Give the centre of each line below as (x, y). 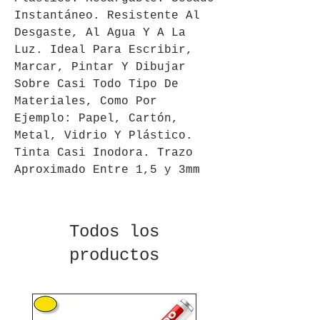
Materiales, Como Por (86, 101)
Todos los (114, 231)
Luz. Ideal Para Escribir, (104, 50)
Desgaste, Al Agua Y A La (100, 32)
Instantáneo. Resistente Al (107, 15)
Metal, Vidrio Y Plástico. (104, 135)
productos (114, 255)
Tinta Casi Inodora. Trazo (104, 152)
